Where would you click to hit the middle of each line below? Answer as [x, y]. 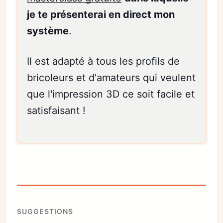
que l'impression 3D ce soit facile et [111, 94]
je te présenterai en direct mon [101, 15]
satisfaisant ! [56, 111]
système [48, 31]
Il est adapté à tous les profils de [104, 61]
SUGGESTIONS [45, 212]
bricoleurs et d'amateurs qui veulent [111, 78]
